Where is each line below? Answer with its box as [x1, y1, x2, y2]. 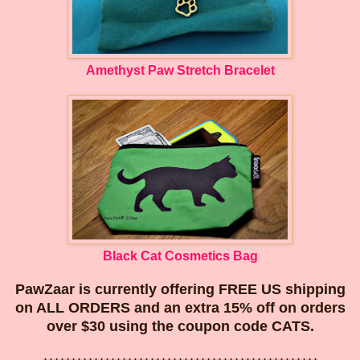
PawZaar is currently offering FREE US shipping [14, 280, 346, 297]
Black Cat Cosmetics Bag [102, 248, 258, 263]
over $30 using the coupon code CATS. [46, 317, 314, 334]
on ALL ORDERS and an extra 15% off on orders [14, 299, 346, 316]
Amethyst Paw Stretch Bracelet [85, 63, 275, 77]
